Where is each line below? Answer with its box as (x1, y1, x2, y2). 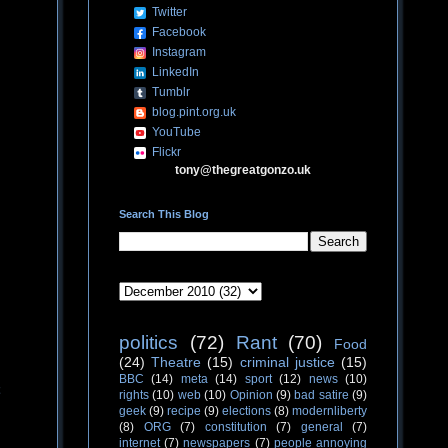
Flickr (152, 145, 181, 159)
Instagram (152, 45, 206, 59)
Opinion (229, 388, 273, 402)
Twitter (152, 5, 187, 19)
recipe (167, 404, 201, 418)
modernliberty (292, 404, 367, 418)
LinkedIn (152, 65, 199, 79)
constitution (204, 420, 267, 434)
